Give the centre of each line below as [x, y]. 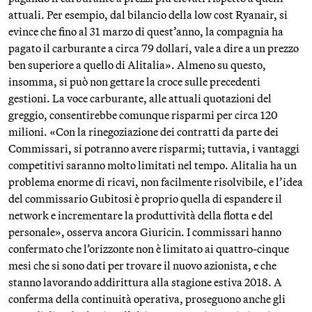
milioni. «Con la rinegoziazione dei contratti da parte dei [143, 132]
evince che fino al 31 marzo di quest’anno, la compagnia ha [146, 31]
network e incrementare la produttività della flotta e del [141, 215]
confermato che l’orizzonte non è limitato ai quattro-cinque [149, 249]
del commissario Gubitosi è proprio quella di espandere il [145, 198]
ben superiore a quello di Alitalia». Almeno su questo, [137, 65]
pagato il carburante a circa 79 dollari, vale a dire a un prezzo [154, 48]
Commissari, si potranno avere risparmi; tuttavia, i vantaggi [154, 148]
